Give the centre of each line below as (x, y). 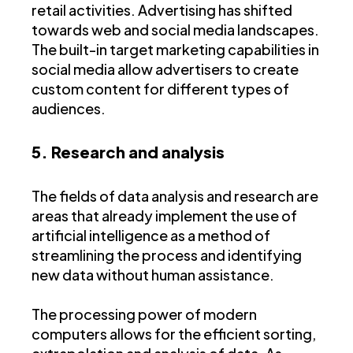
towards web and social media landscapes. (175, 29)
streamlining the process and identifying (167, 255)
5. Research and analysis (128, 151)
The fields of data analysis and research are (175, 195)
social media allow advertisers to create (165, 69)
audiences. (69, 108)
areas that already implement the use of (164, 215)
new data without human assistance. (154, 274)
